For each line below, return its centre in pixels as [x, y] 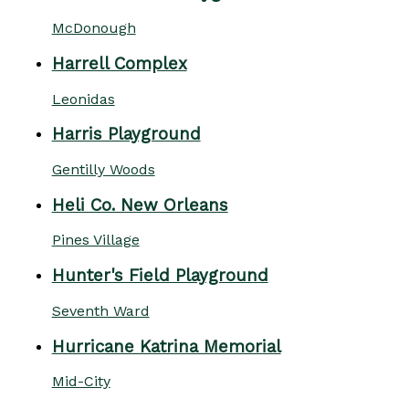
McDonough [94, 28]
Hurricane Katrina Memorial [166, 346]
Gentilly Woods [103, 169]
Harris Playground [126, 135]
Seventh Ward [100, 310]
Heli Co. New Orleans [140, 205]
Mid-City [81, 382]
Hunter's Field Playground [160, 276]
